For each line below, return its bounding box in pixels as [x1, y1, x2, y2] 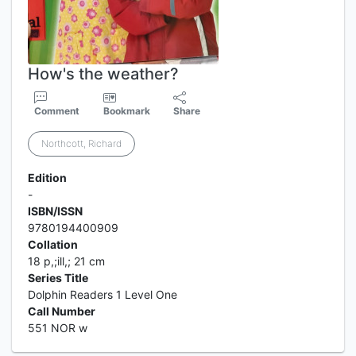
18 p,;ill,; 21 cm [28, 254, 105, 268]
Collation [28, 238, 78, 251]
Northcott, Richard [41, 137, 122, 149]
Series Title [28, 271, 88, 284]
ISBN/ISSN [28, 204, 83, 218]
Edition [28, 171, 67, 184]
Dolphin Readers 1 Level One [28, 288, 177, 301]
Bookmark [103, 105, 150, 117]
